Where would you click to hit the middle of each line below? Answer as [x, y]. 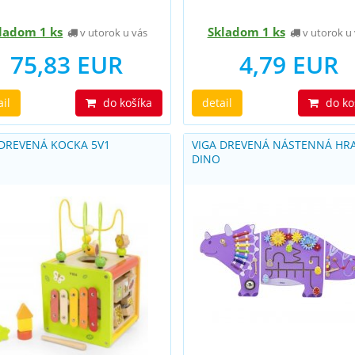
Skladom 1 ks [246, 32]
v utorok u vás [113, 32]
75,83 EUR [66, 65]
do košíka [126, 103]
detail [218, 103]
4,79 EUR [288, 65]
